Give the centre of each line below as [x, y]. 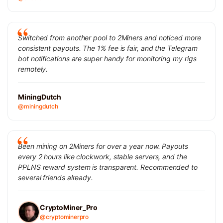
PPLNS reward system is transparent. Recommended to [108, 167]
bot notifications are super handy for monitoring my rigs [107, 58]
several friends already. [56, 177]
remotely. [33, 69]
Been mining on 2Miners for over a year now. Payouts [103, 146]
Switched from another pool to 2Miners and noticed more [110, 37]
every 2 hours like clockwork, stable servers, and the [103, 156]
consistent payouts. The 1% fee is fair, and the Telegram [108, 48]
